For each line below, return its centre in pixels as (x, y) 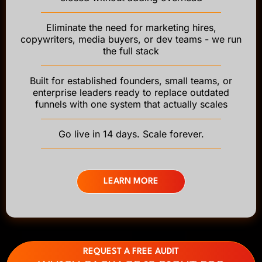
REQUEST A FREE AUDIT (131, 251)
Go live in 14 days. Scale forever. (131, 134)
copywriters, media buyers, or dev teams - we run (131, 39)
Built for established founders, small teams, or (131, 80)
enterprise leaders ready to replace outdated (131, 92)
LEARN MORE (131, 181)
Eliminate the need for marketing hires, (131, 27)
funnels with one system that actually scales (131, 104)
